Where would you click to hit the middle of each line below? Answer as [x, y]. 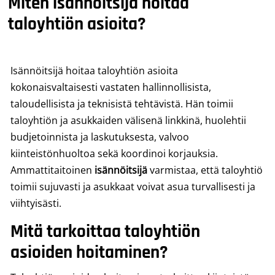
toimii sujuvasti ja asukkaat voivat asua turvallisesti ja [133, 187]
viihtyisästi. [36, 203]
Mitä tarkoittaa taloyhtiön [105, 232]
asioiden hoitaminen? [89, 253]
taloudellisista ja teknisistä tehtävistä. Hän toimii [122, 104]
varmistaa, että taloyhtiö [205, 170]
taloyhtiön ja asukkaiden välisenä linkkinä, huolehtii [128, 120]
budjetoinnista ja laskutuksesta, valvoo [100, 137]
